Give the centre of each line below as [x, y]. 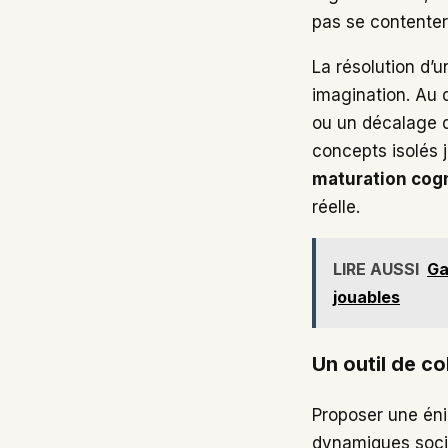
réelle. [336, 207]
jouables [366, 297]
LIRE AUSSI [376, 269]
